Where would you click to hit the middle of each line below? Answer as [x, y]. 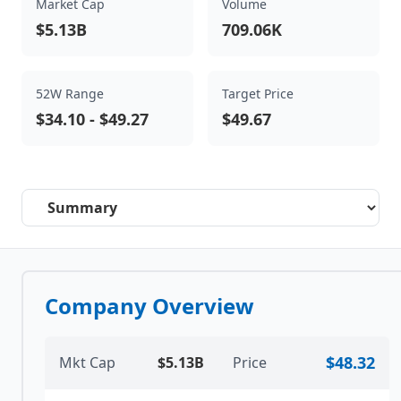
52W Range [70, 94]
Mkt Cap [87, 363]
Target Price [258, 94]
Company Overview [149, 306]
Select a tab [60, 199]
